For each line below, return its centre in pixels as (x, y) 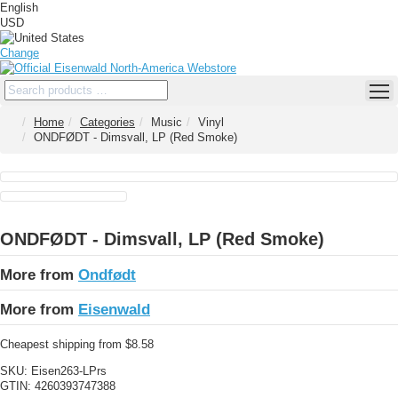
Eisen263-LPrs (69, 371)
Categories (107, 122)
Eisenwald (114, 309)
